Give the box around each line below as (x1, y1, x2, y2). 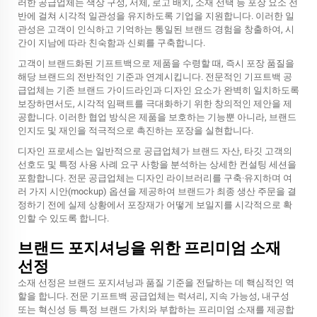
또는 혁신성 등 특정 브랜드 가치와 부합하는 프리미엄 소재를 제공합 (18, 304, 294, 315)
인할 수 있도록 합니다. (18, 213, 109, 224)
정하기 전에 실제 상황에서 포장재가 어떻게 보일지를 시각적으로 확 (18, 200, 292, 210)
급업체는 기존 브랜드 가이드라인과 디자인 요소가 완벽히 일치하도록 (18, 85, 299, 96)
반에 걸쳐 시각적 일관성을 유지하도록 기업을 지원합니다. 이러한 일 (18, 11, 294, 21)
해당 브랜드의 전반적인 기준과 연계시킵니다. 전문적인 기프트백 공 (18, 71, 292, 82)
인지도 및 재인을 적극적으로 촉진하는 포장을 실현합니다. (18, 125, 253, 136)
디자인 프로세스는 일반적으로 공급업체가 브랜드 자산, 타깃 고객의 (18, 146, 292, 156)
